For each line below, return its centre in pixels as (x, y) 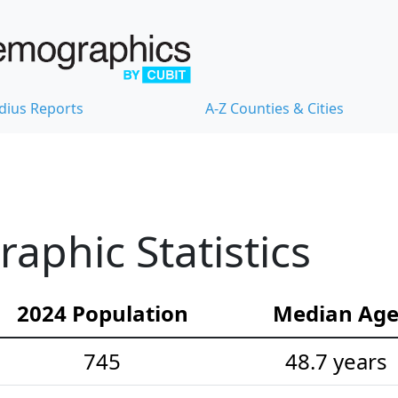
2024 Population (102, 314)
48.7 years (336, 362)
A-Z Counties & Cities (275, 109)
